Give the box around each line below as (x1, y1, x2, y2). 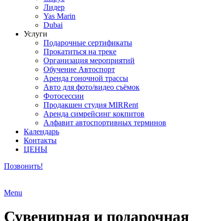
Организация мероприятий (43, 56, 135, 65)
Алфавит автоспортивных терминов (43, 118, 166, 127)
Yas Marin (43, 11, 75, 20)
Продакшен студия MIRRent (43, 100, 138, 109)
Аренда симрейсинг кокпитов (43, 109, 145, 118)
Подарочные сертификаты (43, 38, 132, 47)
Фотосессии (43, 91, 84, 100)
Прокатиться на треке (43, 47, 116, 56)
